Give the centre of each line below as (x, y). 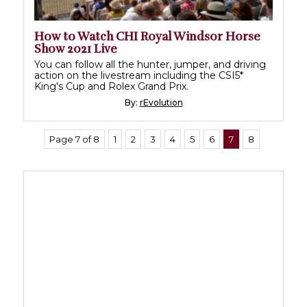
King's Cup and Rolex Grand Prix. (111, 87)
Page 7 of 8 (74, 139)
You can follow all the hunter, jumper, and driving (150, 65)
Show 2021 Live (76, 49)
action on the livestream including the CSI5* (139, 76)
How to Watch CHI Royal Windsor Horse (147, 37)
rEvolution (161, 103)
